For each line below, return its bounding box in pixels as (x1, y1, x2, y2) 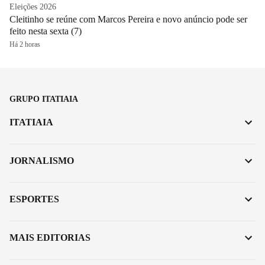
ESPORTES (9, 193, 59, 204)
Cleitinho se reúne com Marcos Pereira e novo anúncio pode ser (9, 14, 247, 24)
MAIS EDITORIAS (9, 232, 91, 243)
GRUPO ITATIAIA (9, 94, 78, 104)
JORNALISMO (9, 155, 74, 166)
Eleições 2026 (9, 2, 56, 11)
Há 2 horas (9, 40, 40, 49)
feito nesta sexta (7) (9, 25, 82, 36)
